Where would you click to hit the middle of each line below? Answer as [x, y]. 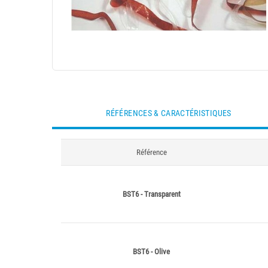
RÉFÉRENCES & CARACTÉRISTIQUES [169, 113]
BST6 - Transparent [151, 194]
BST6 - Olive [151, 252]
